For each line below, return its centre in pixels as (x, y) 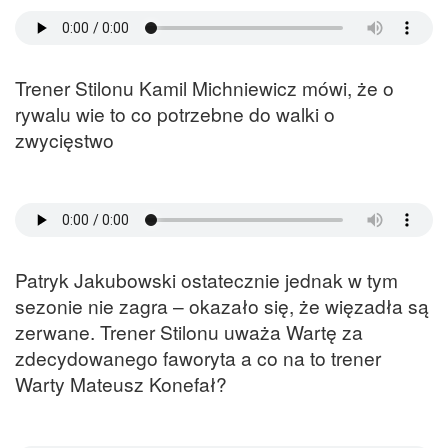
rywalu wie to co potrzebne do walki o (175, 114)
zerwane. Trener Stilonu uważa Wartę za (189, 331)
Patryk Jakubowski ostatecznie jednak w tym (206, 279)
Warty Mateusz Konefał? (121, 383)
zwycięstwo (64, 140)
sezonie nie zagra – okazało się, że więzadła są (222, 305)
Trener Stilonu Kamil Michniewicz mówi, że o (204, 88)
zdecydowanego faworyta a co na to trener (198, 357)
